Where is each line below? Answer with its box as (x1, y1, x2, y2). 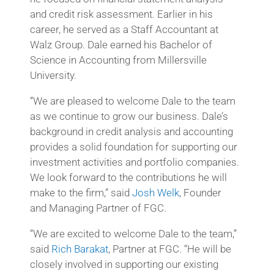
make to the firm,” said (29, 186, 132, 199)
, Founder (179, 186, 221, 199)
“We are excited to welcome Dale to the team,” (29, 227, 237, 240)
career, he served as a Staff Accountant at (29, 23, 218, 35)
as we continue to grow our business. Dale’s (29, 109, 228, 122)
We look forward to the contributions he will (29, 171, 227, 183)
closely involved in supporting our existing (29, 257, 218, 270)
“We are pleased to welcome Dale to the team (29, 94, 235, 107)
